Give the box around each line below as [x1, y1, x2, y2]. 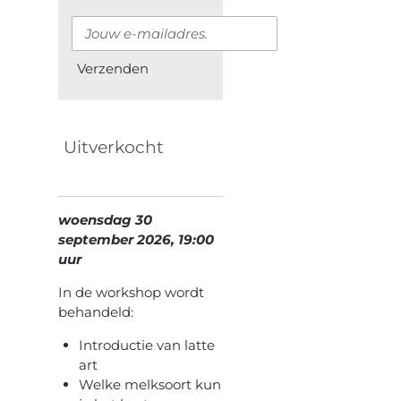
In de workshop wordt [58, 283, 204, 301]
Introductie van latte [78, 336, 215, 354]
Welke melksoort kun [78, 375, 221, 393]
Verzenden [77, 60, 149, 78]
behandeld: [58, 303, 133, 320]
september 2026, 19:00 [58, 230, 214, 248]
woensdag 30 [58, 210, 152, 228]
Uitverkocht [64, 137, 164, 158]
